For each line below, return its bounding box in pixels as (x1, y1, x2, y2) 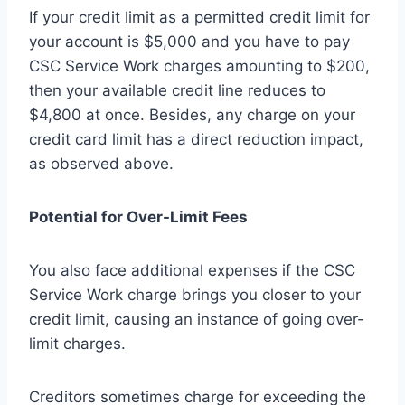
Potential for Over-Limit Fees (29, 208, 248, 227)
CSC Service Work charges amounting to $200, (29, 57, 370, 76)
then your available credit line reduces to (29, 81, 325, 100)
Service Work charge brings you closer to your (29, 286, 361, 305)
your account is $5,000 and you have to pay (29, 33, 350, 52)
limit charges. (29, 334, 126, 353)
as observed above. (29, 155, 174, 174)
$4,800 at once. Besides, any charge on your (29, 106, 355, 125)
